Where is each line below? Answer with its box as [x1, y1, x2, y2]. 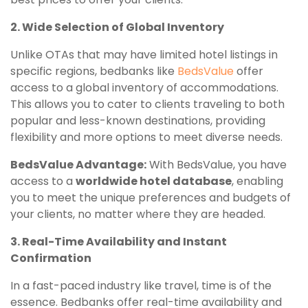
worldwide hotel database [76, 173, 232, 189]
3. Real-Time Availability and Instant [10, 233, 227, 250]
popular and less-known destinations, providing [10, 112, 265, 129]
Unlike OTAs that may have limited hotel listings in [10, 46, 278, 63]
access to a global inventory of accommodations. [10, 79, 278, 96]
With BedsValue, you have [146, 156, 287, 173]
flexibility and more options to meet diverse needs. [10, 129, 283, 145]
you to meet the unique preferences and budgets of [10, 189, 291, 206]
